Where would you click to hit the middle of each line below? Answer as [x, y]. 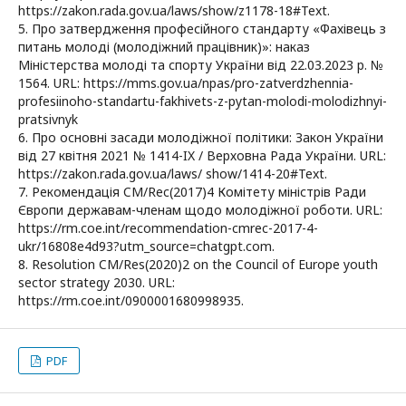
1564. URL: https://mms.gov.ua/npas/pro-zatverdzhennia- [186, 82]
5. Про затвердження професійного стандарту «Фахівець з [202, 28]
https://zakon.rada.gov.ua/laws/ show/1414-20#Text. [173, 173]
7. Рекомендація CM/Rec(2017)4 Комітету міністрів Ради [192, 191]
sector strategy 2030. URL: [97, 282]
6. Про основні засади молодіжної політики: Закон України [201, 137]
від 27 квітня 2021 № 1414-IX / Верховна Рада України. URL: [202, 155]
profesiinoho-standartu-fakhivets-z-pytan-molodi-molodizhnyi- [203, 101]
